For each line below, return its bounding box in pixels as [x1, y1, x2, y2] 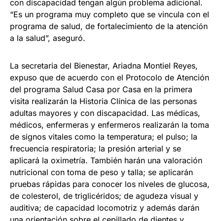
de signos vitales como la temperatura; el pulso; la [10, 132, 197, 142]
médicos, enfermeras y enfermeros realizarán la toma [10, 120, 209, 130]
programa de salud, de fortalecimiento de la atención [10, 21, 208, 32]
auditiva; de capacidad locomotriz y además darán [10, 203, 199, 213]
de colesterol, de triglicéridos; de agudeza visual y [10, 191, 198, 201]
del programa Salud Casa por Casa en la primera [10, 84, 192, 95]
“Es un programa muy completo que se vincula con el [10, 9, 209, 20]
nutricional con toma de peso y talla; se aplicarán [10, 167, 193, 178]
